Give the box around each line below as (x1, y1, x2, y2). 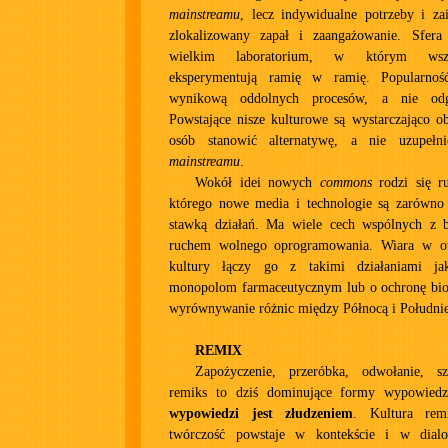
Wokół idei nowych (195, 175, 320, 190)
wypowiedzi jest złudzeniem (169, 406, 353, 421)
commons (319, 175, 372, 190)
